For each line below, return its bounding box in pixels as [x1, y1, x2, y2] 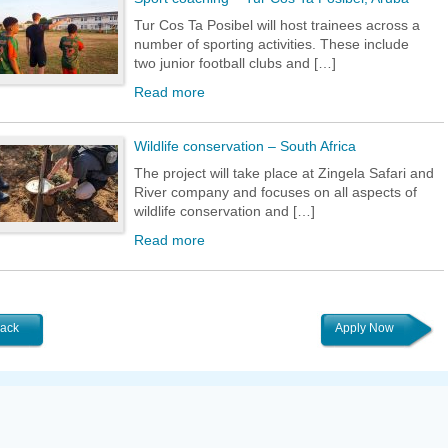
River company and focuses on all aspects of [134, 184, 417, 200]
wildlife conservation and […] [134, 203, 315, 219]
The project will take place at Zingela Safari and [134, 165, 434, 181]
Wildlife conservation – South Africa [134, 138, 356, 154]
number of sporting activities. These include [134, 36, 409, 52]
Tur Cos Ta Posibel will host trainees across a [134, 17, 420, 33]
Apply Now [335, 321, 394, 335]
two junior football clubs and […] [134, 55, 336, 71]
